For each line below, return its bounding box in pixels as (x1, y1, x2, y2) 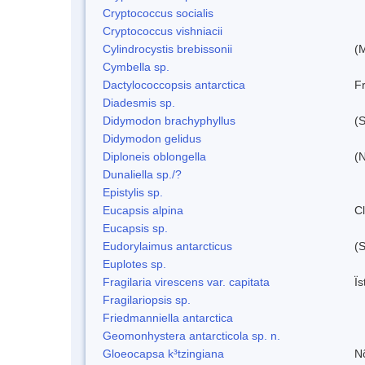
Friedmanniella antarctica (103, 310, 233, 324)
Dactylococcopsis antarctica (103, 77, 245, 91)
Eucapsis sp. (103, 221, 168, 235)
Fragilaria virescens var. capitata (103, 275, 270, 288)
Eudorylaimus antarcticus (103, 239, 232, 253)
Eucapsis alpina (103, 203, 183, 217)
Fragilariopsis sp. (103, 292, 191, 306)
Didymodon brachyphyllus (103, 113, 235, 127)
